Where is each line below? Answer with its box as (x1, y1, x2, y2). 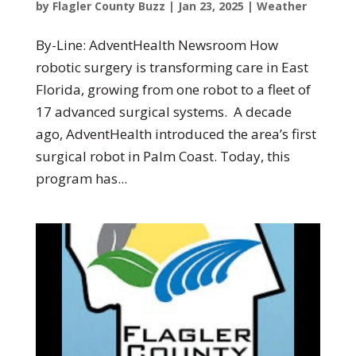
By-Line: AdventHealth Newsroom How (35, 36, 278, 55)
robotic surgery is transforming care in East (35, 58, 308, 77)
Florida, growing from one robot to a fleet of (35, 80, 311, 99)
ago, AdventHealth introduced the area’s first (35, 125, 316, 144)
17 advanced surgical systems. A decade (35, 103, 292, 122)
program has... (35, 169, 127, 188)
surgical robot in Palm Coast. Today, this (35, 147, 290, 166)
